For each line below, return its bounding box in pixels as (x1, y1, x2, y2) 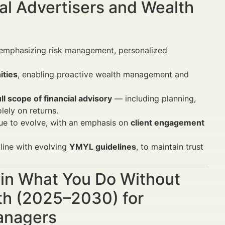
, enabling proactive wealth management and (18, 69, 189, 79)
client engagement (131, 118, 204, 128)
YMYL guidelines (69, 142, 136, 152)
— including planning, (112, 93, 196, 103)
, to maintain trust (136, 142, 203, 152)
